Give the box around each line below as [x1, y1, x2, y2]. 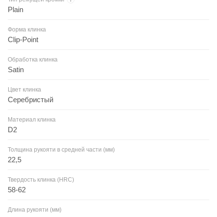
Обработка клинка [8, 56, 58, 63]
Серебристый [8, 95, 53, 104]
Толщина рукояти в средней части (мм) [8, 146, 115, 153]
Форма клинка [8, 26, 46, 33]
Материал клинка [8, 116, 56, 123]
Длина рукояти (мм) [8, 206, 62, 213]
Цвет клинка [8, 86, 41, 93]
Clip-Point [8, 35, 38, 44]
